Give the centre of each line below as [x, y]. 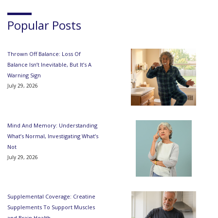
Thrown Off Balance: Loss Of [44, 54]
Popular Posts [44, 25]
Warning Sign [24, 75]
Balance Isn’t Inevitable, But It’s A [49, 65]
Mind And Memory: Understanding [52, 125]
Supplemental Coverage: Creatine [51, 197]
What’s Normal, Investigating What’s [53, 136]
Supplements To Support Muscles [51, 207]
